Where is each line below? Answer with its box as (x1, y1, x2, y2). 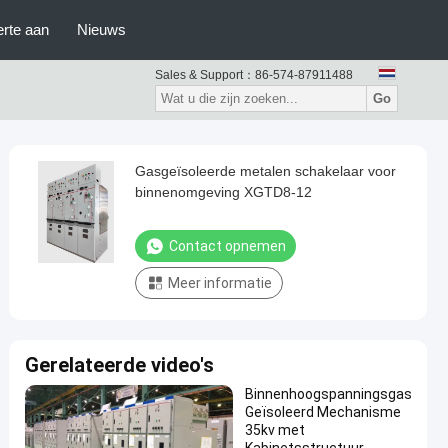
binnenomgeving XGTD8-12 (135, 184, 312, 200)
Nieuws (77, 21, 126, 38)
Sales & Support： (155, 68, 255, 82)
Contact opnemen (169, 238, 286, 254)
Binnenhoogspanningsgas (245, 386, 412, 402)
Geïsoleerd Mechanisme (245, 404, 401, 420)
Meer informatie (168, 275, 272, 291)
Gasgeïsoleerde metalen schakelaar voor (135, 163, 396, 179)
